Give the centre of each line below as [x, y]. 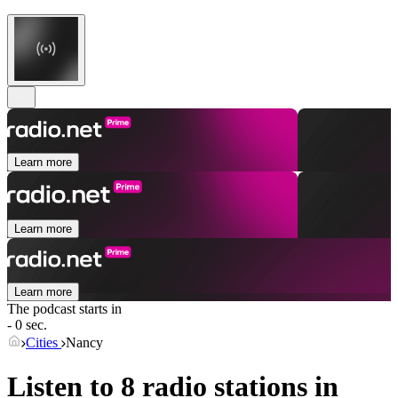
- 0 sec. [27, 325]
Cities [44, 343]
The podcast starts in [64, 309]
